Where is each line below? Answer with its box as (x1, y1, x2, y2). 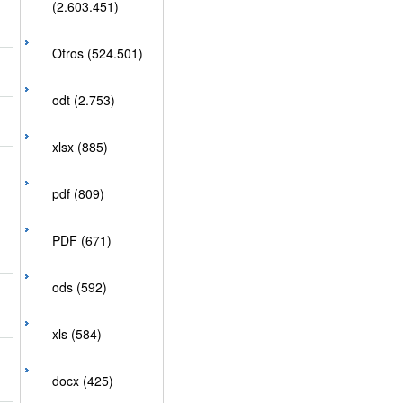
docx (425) (51, 372, 113, 390)
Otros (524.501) (51, 44, 143, 62)
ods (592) (51, 278, 107, 296)
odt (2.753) (51, 91, 115, 109)
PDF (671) (51, 231, 112, 249)
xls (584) (51, 325, 102, 343)
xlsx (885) (51, 138, 108, 156)
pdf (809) (51, 184, 104, 202)
